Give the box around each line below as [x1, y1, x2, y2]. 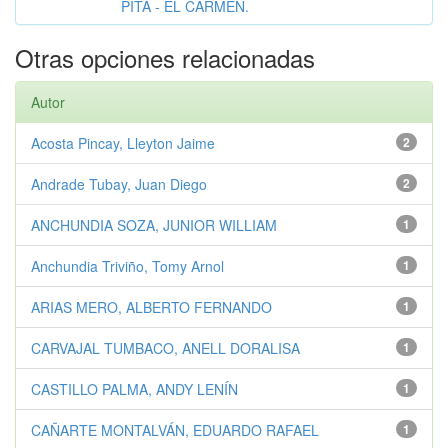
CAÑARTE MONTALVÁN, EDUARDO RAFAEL [31, 419, 319, 440]
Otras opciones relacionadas [15, 39, 315, 75]
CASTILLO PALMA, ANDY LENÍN [31, 378, 238, 399]
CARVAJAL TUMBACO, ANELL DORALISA [31, 337, 300, 358]
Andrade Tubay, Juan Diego [31, 173, 207, 194]
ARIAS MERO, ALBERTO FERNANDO [31, 296, 272, 317]
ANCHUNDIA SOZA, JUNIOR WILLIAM [31, 214, 277, 235]
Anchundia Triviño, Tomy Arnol [31, 255, 224, 276]
